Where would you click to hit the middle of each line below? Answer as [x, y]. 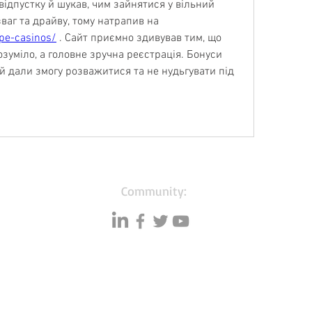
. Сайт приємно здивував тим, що [139, 38]
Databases [160, 284]
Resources [36, 284]
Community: [156, 191]
